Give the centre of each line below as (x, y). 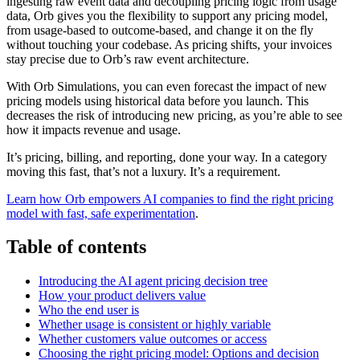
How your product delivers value (122, 296)
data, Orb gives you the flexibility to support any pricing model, (167, 15)
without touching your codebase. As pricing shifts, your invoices (169, 44)
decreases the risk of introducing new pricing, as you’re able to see (174, 115)
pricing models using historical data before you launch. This (157, 100)
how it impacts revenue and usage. (94, 129)
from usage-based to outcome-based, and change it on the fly (160, 30)
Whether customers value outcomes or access (153, 339)
